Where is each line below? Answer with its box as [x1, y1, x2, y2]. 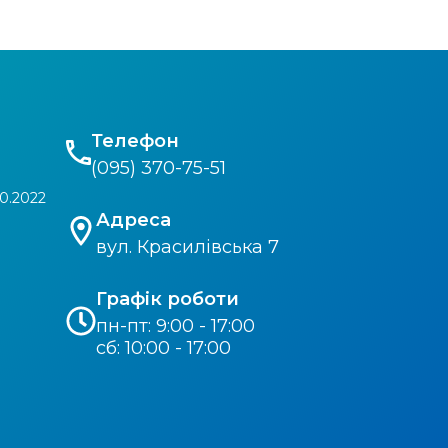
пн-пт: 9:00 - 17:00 [96, 315, 255, 338]
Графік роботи [96, 288, 239, 311]
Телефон [91, 130, 179, 153]
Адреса [96, 209, 171, 232]
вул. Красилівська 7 [96, 236, 279, 259]
